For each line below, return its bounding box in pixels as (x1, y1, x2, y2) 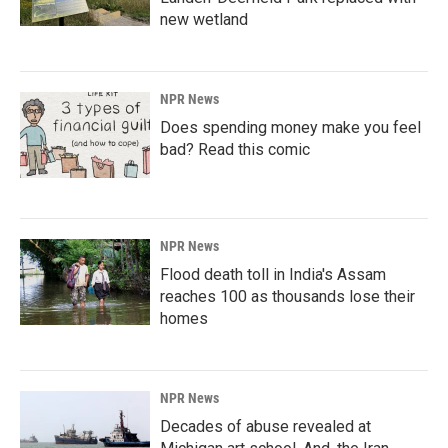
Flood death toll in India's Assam (160, 265, 386, 284)
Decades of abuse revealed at (160, 417, 371, 436)
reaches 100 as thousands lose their (160, 287, 415, 306)
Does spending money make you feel (160, 118, 421, 137)
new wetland (160, 10, 248, 29)
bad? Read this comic (160, 140, 310, 159)
